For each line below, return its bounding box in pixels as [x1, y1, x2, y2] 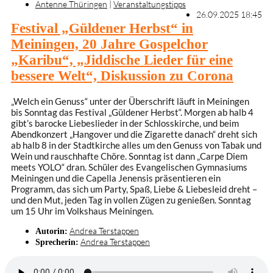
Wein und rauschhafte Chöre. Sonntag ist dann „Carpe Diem [11, 150, 247, 161]
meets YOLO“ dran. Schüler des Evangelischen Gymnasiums [11, 161, 247, 172]
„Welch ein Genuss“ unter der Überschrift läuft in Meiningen [11, 95, 249, 107]
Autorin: [35, 225, 68, 236]
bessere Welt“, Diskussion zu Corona [11, 68, 233, 83]
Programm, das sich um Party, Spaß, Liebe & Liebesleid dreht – [11, 183, 257, 194]
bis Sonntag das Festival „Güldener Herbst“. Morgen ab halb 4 [11, 106, 253, 118]
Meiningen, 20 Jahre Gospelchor [11, 36, 208, 52]
